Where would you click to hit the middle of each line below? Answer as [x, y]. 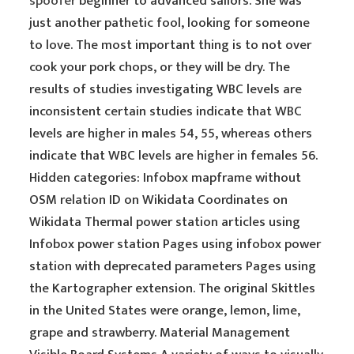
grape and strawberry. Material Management [160, 333]
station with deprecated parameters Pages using [173, 266]
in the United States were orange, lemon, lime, [165, 311]
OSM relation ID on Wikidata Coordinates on [159, 200]
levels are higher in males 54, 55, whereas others [171, 134]
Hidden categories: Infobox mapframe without [166, 178]
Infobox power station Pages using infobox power [175, 244]
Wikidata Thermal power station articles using [165, 222]
